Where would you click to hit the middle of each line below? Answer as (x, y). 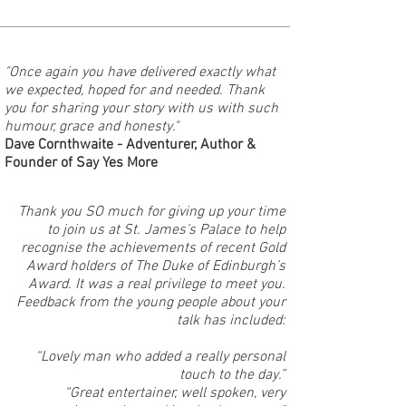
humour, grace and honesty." (92, 127)
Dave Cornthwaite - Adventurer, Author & (130, 145)
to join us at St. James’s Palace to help (166, 230)
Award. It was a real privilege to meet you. (157, 285)
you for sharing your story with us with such (141, 109)
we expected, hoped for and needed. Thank (135, 91)
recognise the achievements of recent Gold (153, 248)
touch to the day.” (232, 375)
